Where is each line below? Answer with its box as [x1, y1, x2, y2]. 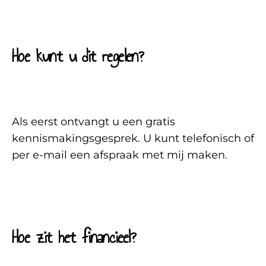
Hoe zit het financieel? [12, 224, 136, 250]
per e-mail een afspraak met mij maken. [12, 148, 227, 161]
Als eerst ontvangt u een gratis [12, 115, 175, 128]
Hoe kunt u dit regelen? [12, 43, 144, 69]
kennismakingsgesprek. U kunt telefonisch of [12, 132, 254, 145]
